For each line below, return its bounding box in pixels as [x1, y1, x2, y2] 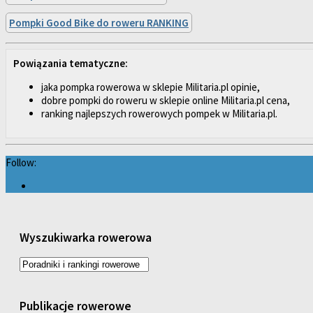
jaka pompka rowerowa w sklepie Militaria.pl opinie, [41, 80, 260, 94]
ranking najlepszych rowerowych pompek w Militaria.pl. [41, 107, 277, 121]
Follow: [6, 155, 36, 169]
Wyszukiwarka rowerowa [20, 229, 152, 245]
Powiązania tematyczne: [13, 57, 128, 71]
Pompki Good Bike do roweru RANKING [9, 16, 189, 30]
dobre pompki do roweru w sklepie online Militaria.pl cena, [41, 94, 290, 108]
